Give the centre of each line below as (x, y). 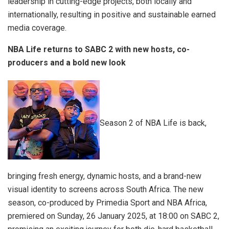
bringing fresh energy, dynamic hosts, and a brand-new (105, 176)
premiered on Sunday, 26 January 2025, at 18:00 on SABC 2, (113, 216)
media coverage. (37, 28)
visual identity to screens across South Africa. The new (106, 190)
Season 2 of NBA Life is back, (153, 123)
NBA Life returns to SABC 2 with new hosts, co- (99, 50)
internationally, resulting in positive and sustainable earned (112, 15)
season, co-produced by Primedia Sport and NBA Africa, (107, 203)
